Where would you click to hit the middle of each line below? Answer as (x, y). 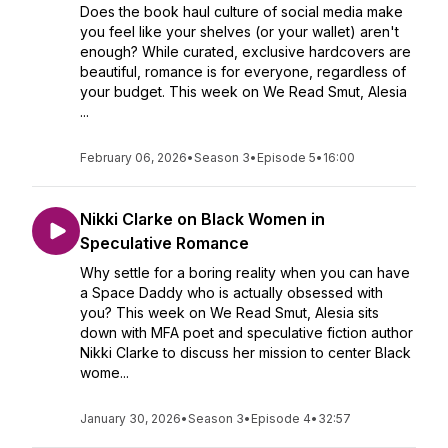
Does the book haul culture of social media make (241, 11)
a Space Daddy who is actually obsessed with (231, 292)
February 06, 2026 (133, 157)
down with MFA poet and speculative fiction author (246, 332)
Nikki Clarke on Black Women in (202, 219)
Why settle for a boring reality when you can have (245, 272)
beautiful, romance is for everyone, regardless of (243, 71)
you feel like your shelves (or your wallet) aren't (239, 31)
